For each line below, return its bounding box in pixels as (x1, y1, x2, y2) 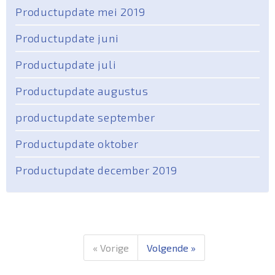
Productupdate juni (15, 31, 119, 45)
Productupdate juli (15, 58, 117, 71)
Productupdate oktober (15, 137, 139, 150)
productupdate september (15, 110, 155, 124)
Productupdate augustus (15, 84, 149, 98)
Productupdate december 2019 (15, 163, 177, 177)
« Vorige (93, 241, 129, 254)
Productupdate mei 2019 (15, 5, 145, 18)
